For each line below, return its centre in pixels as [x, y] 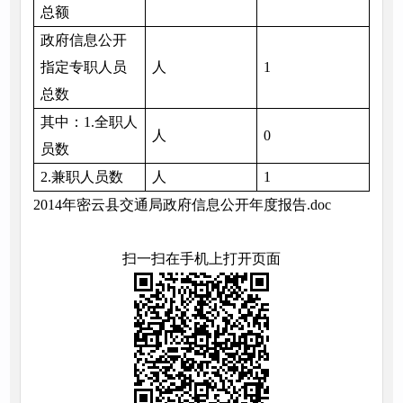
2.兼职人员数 [81, 177]
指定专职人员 [83, 67]
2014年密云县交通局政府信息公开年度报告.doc [182, 205]
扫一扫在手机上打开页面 [201, 259]
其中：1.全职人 [89, 122]
